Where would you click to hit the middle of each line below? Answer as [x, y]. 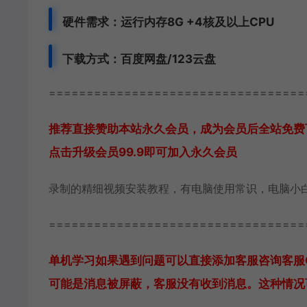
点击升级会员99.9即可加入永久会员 [143, 152]
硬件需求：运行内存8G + [128, 22]
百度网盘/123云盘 [168, 59]
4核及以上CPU [234, 22]
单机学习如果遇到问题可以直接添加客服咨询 [165, 260]
